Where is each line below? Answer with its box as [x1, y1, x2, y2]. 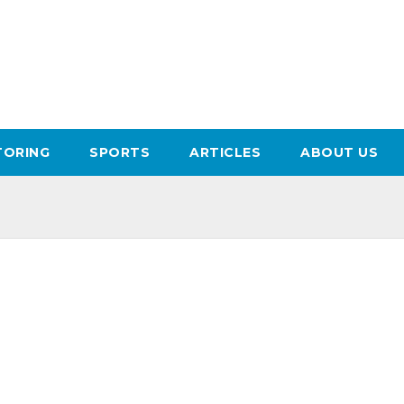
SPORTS [89, 144, 151, 161]
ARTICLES [189, 144, 262, 161]
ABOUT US [300, 144, 379, 161]
